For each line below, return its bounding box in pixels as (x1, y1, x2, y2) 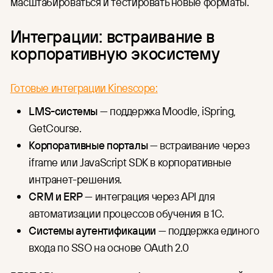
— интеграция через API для (82, 188, 215, 204)
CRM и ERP (29, 188, 83, 204)
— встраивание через (147, 137, 250, 152)
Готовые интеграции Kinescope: (10, 80, 158, 95)
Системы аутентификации (29, 222, 156, 238)
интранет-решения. (29, 171, 122, 186)
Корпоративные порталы (29, 137, 148, 152)
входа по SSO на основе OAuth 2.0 (29, 239, 190, 255)
